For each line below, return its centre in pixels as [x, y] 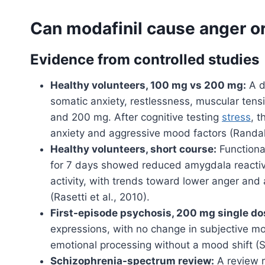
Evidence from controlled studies [145, 59]
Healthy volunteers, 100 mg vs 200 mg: [148, 85]
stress [236, 117]
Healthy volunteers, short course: [133, 149]
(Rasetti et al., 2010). [100, 197]
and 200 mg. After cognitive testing [136, 117]
